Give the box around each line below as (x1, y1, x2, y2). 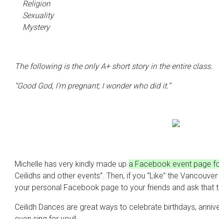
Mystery (22, 22, 50, 32)
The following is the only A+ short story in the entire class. (15, 62, 213, 71)
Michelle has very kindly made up (15, 159, 129, 169)
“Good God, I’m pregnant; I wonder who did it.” (15, 81, 171, 90)
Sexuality (22, 11, 54, 20)
